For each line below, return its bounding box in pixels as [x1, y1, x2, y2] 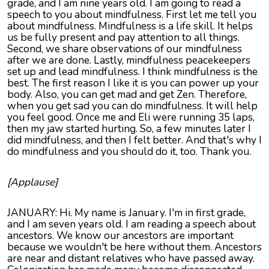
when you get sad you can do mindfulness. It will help [7, 98, 258, 113]
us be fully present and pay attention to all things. [7, 30, 240, 45]
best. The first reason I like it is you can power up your [7, 76, 259, 91]
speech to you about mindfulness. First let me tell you [7, 7, 256, 22]
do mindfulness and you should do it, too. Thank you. [7, 144, 251, 159]
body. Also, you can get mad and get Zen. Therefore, [7, 87, 247, 102]
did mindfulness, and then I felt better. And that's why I [7, 133, 262, 148]
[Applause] [7, 175, 58, 190]
